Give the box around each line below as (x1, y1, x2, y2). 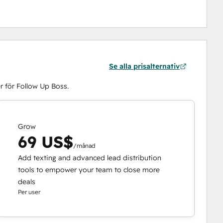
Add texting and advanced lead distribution (18, 153, 162, 163)
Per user (18, 188, 41, 196)
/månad (73, 142, 96, 150)
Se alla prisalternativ (109, 62, 180, 71)
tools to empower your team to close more (18, 165, 160, 175)
